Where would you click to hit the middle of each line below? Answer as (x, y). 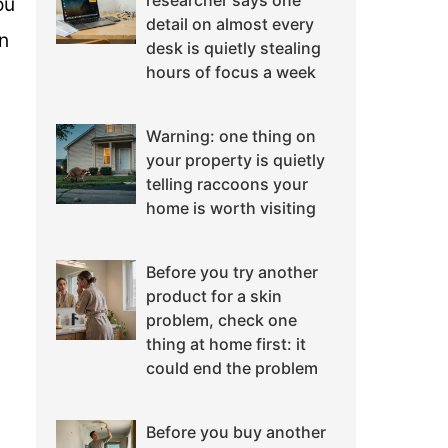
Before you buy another (236, 432)
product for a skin (214, 296)
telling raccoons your (227, 184)
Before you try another (232, 272)
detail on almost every (230, 24)
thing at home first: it (226, 344)
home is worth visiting (231, 208)
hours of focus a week (231, 72)
